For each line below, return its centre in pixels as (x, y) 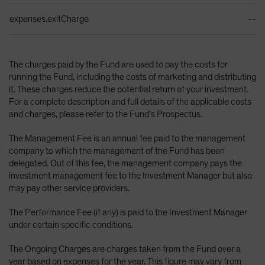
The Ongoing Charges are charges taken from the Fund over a (125, 249)
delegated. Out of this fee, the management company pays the (125, 164)
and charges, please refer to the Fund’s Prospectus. (106, 114)
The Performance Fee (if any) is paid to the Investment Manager (128, 213)
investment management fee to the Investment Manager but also (130, 176)
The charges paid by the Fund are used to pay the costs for (118, 65)
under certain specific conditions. (71, 225)
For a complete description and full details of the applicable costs (130, 102)
